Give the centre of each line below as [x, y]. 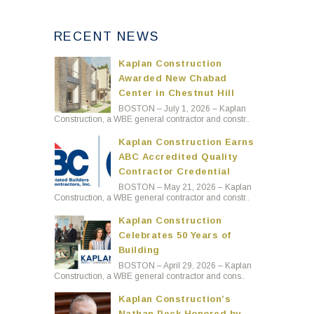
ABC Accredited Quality [178, 156]
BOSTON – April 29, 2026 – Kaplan [185, 265]
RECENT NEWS [106, 36]
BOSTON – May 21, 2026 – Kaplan [185, 187]
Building [139, 250]
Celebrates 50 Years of [175, 235]
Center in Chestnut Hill [176, 93]
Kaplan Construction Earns [186, 142]
